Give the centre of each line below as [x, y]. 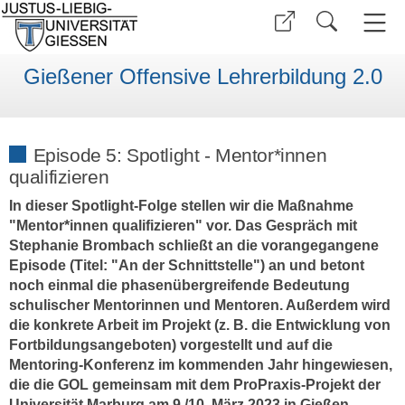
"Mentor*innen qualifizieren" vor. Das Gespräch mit [183, 226]
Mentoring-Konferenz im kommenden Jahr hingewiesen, [200, 365]
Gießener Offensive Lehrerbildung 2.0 [202, 77]
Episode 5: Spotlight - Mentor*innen [180, 155]
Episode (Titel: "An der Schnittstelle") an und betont [186, 266]
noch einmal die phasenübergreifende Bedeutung [179, 286]
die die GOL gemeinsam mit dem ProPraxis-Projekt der [194, 385]
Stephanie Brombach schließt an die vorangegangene [193, 246]
